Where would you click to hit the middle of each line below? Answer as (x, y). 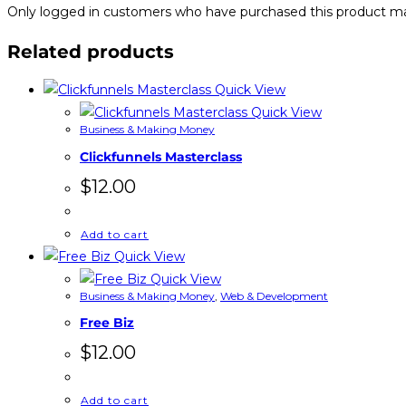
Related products (91, 51)
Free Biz (107, 323)
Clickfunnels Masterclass (161, 157)
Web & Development (274, 295)
